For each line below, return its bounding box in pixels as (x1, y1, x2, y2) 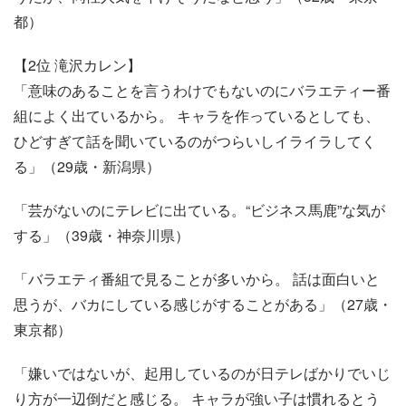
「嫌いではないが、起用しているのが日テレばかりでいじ (14, 362, 391, 383)
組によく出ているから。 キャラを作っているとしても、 (14, 104, 380, 126)
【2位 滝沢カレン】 (14, 53, 141, 75)
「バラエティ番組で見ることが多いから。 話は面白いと (14, 267, 380, 289)
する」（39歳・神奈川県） (14, 224, 189, 246)
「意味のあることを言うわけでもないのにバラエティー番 (14, 79, 391, 101)
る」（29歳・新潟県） (14, 155, 160, 177)
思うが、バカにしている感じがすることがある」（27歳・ (14, 293, 392, 314)
